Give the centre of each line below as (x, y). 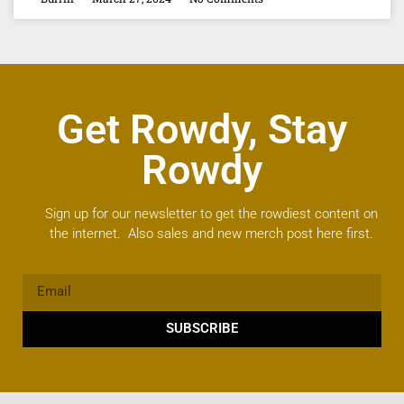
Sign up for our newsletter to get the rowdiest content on (211, 213)
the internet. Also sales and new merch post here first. (211, 233)
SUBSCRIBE (202, 329)
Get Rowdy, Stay (202, 129)
